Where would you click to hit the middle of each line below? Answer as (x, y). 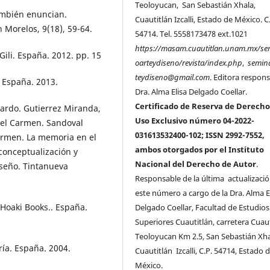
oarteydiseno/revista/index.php (189, 63)
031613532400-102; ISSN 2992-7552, (201, 135)
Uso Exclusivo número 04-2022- (195, 121)
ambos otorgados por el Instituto (200, 149)
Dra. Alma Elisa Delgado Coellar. (192, 92)
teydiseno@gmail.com (173, 77)
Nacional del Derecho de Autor (196, 164)
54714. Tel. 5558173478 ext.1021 (192, 34)
